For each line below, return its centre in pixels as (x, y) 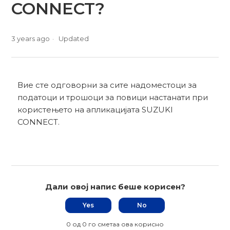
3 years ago (31, 38)
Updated (74, 38)
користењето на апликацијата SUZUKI (95, 109)
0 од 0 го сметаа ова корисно (115, 224)
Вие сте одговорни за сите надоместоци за (107, 85)
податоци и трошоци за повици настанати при (113, 97)
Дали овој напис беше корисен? (115, 186)
